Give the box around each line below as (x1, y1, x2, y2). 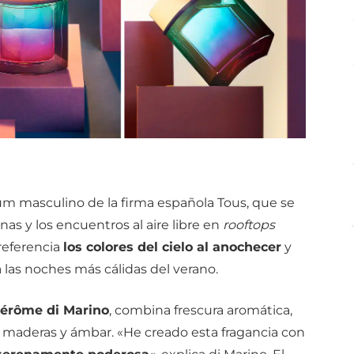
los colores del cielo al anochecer (62, 239, 281, 254)
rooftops (222, 217, 275, 232)
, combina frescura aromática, (108, 302, 292, 318)
